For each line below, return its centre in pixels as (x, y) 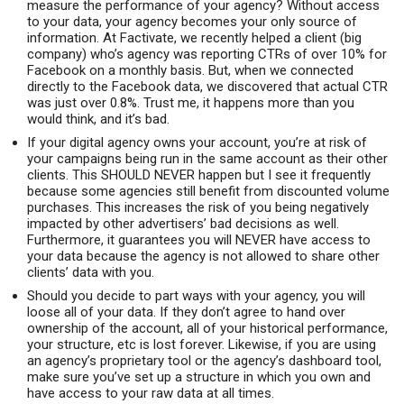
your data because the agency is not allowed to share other (203, 256)
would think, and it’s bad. (98, 119)
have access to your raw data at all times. (151, 393)
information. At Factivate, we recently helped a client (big (194, 37)
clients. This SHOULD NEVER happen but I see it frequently (199, 174)
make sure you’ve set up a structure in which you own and (199, 376)
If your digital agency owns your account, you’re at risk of (197, 142)
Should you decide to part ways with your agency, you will (196, 295)
